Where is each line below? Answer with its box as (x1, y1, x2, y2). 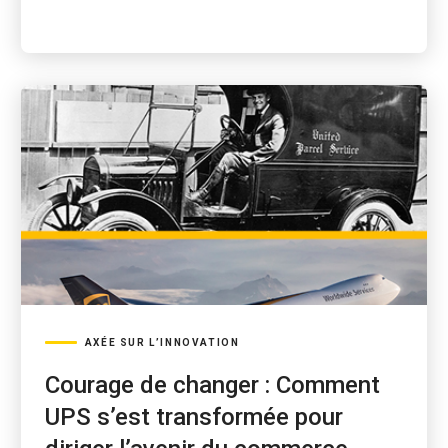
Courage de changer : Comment (44, 371, 380, 399)
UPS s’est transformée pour (44, 403, 343, 431)
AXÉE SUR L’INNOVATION (84, 337, 240, 348)
